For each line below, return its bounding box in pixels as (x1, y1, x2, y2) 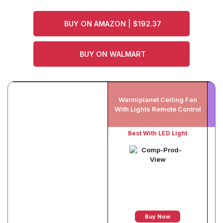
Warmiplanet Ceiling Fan (118, 96, 197, 104)
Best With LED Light (128, 129, 187, 137)
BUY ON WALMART (80, 50, 146, 59)
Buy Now (145, 213, 170, 221)
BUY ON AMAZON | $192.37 (64, 19, 162, 28)
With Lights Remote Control (114, 105, 201, 113)
